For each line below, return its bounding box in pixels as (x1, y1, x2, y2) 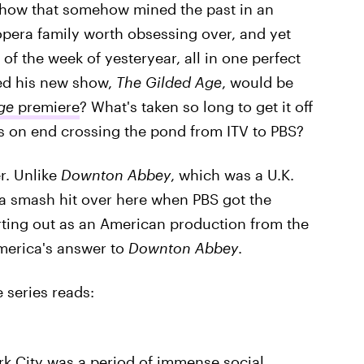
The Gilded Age (115, 73, 222, 91)
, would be (221, 73, 293, 91)
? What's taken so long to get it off (79, 97, 313, 115)
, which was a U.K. (170, 166, 294, 184)
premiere (13, 97, 80, 115)
